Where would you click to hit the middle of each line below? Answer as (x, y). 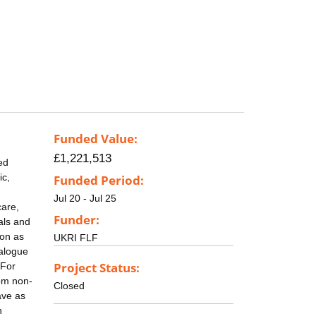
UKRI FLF (76, 237)
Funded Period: (99, 181)
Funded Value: (96, 139)
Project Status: (97, 267)
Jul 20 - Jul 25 (85, 199)
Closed (69, 285)
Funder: (77, 219)
